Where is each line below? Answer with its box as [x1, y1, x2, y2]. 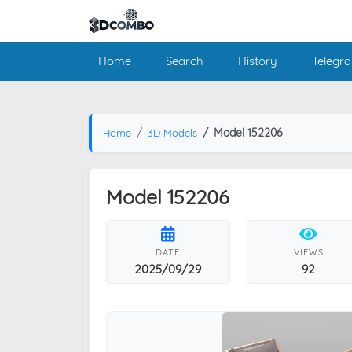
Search [165, 53, 203, 68]
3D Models [147, 126, 197, 139]
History [237, 53, 277, 68]
